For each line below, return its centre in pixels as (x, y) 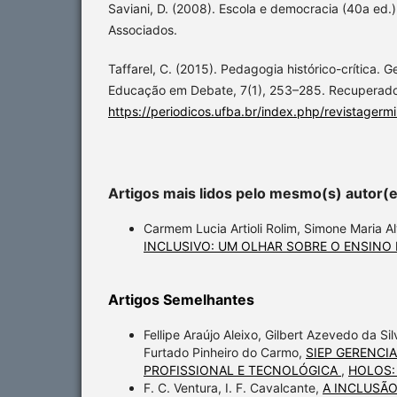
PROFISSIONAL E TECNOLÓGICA (242, 370)
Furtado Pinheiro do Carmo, (225, 353)
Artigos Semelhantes (181, 300)
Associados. (143, 30)
